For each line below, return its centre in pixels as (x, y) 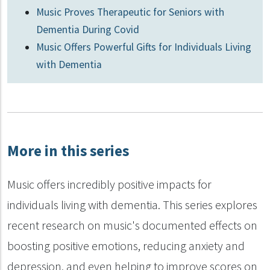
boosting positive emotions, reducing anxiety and (126, 245)
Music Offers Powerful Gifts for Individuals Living (144, 47)
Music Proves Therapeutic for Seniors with (130, 12)
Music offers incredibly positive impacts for (109, 184)
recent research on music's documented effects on (132, 225)
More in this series (68, 150)
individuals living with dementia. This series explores (132, 204)
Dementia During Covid (88, 29)
